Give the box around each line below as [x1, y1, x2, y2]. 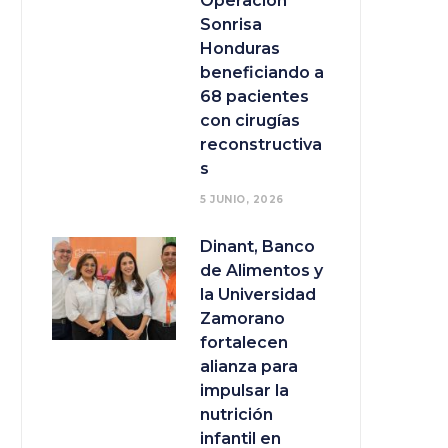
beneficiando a [200, 63, 324, 83]
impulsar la [200, 381, 289, 401]
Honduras [200, 39, 280, 59]
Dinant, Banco [200, 237, 315, 257]
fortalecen [200, 333, 288, 353]
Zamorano [200, 309, 285, 329]
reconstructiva [200, 135, 322, 155]
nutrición [200, 405, 273, 425]
